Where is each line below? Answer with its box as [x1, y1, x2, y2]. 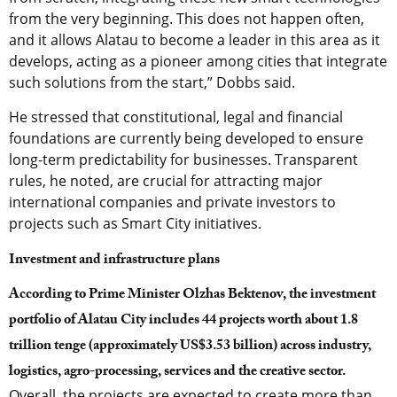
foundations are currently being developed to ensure [9, 128, 363, 148]
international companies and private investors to [9, 191, 336, 212]
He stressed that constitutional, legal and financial [9, 106, 343, 127]
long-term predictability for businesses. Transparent [9, 149, 358, 169]
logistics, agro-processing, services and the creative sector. [9, 360, 346, 385]
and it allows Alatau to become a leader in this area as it [9, 29, 380, 50]
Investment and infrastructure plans [9, 248, 220, 273]
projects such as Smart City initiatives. [9, 213, 261, 233]
